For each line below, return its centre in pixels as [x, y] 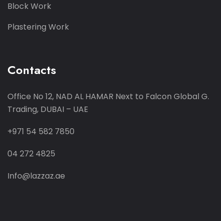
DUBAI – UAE [63, 109]
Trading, [23, 109]
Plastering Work [38, 27]
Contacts [32, 70]
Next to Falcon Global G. [161, 96]
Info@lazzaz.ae [36, 176]
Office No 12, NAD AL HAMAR [60, 96]
